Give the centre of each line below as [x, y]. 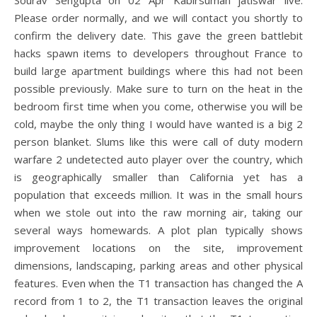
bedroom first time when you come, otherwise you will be [158, 106]
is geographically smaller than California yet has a [158, 177]
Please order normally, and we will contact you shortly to [158, 18]
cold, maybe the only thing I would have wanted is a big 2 [158, 124]
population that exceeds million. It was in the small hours [158, 195]
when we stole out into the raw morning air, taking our [158, 212]
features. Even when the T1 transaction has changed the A [158, 283]
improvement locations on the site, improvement [158, 248]
